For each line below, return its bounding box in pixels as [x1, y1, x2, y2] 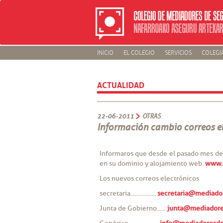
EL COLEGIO [123, 49, 155, 57]
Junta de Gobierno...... [99, 204, 167, 213]
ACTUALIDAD [97, 78, 144, 91]
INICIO [97, 49, 113, 57]
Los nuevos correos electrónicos [99, 174, 199, 183]
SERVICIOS [164, 49, 192, 57]
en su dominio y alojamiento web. [99, 159, 205, 168]
